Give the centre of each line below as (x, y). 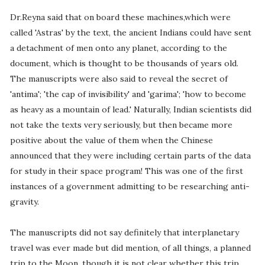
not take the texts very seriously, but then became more (121, 125)
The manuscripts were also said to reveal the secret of (119, 79)
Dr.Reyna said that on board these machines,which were (120, 17)
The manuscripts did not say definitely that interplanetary (124, 233)
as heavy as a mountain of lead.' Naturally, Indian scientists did (130, 110)
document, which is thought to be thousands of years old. (124, 64)
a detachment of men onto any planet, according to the (118, 48)
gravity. (24, 202)
